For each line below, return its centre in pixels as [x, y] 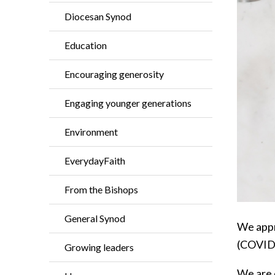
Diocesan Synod [98, 16]
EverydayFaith [95, 161]
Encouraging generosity [114, 74]
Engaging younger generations [128, 103]
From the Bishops [101, 189]
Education [86, 45]
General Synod [95, 218]
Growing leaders [99, 247]
